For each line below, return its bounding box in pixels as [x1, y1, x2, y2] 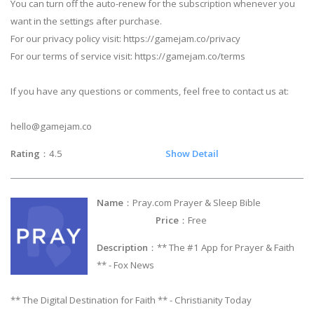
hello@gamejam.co [11, 120, 92, 133]
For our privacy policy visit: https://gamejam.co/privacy [11, 32, 240, 46]
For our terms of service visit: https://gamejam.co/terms [11, 50, 245, 63]
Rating [11, 147, 40, 161]
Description [97, 240, 149, 254]
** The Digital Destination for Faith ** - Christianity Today [11, 293, 252, 306]
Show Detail [165, 147, 219, 161]
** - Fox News [97, 258, 155, 271]
